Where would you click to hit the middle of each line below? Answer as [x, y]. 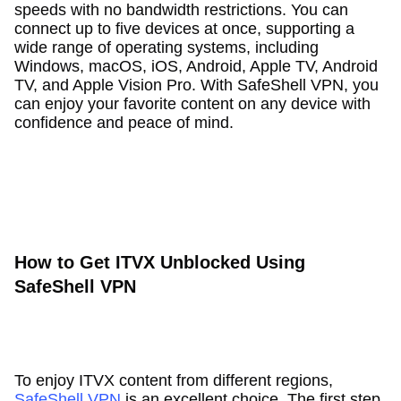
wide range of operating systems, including [166, 47]
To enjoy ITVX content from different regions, [173, 380]
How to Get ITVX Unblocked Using [159, 262]
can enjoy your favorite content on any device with [192, 103]
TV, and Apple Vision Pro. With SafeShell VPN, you [196, 85]
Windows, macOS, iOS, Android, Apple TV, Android [196, 66]
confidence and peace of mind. [124, 122]
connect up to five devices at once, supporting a [184, 28]
